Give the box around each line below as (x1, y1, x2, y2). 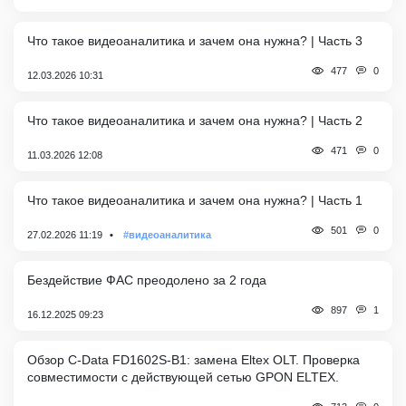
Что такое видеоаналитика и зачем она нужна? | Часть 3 (27, 33, 362, 48)
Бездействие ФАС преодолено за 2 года (27, 272, 266, 287)
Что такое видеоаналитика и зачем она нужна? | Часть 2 (27, 112, 362, 128)
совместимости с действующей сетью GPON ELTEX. (27, 369, 339, 384)
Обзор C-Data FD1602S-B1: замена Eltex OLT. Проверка (27, 352, 360, 367)
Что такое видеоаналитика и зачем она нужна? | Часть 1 (27, 192, 362, 208)
